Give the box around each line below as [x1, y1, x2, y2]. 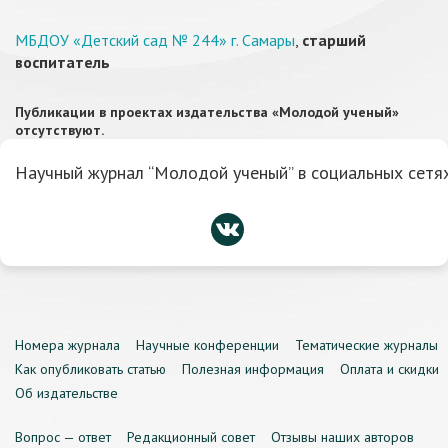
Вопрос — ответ [15, 428, 111, 446]
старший [302, 30, 366, 50]
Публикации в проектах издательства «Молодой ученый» [15, 103, 399, 121]
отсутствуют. [15, 121, 104, 139]
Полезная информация [182, 360, 324, 378]
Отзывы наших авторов [271, 428, 414, 446]
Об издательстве [15, 384, 118, 402]
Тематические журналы [295, 336, 438, 354]
